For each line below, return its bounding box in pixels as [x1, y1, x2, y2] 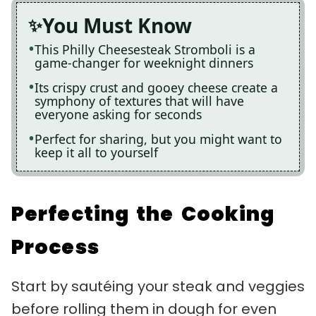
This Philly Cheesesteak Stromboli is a [35, 40, 255, 58]
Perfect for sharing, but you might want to [35, 130, 282, 147]
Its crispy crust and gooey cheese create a [35, 78, 278, 96]
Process [11, 233, 99, 261]
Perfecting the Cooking [11, 200, 275, 228]
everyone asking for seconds [35, 105, 202, 123]
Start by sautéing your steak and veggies [11, 276, 305, 296]
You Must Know [42, 11, 192, 39]
